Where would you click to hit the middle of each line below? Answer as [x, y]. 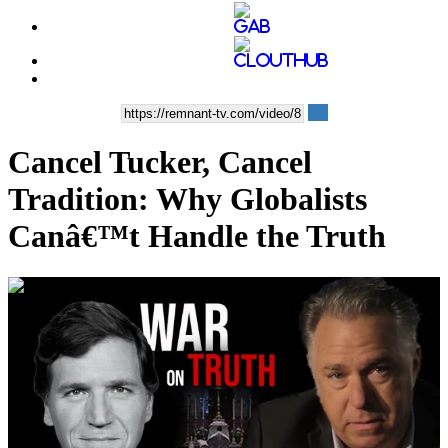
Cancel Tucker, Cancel [160, 162]
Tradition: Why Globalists [187, 199]
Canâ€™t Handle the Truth [197, 236]
